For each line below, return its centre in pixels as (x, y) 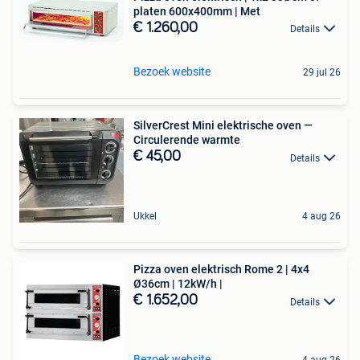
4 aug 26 (321, 217)
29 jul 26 (322, 73)
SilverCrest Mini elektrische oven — (223, 126)
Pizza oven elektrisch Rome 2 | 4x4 (221, 270)
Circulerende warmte (187, 140)
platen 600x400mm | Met (197, 11)
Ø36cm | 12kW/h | (178, 284)
